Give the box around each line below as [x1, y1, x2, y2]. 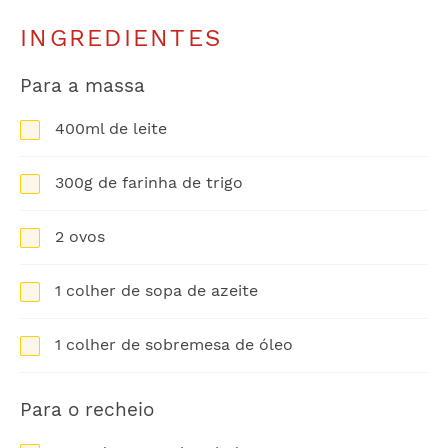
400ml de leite [55, 119, 167, 139]
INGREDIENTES [20, 23, 222, 52]
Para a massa [20, 74, 145, 97]
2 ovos [55, 227, 105, 247]
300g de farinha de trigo [55, 173, 243, 193]
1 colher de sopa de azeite [55, 281, 258, 301]
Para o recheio [20, 398, 154, 421]
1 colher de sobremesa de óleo [55, 335, 293, 355]
